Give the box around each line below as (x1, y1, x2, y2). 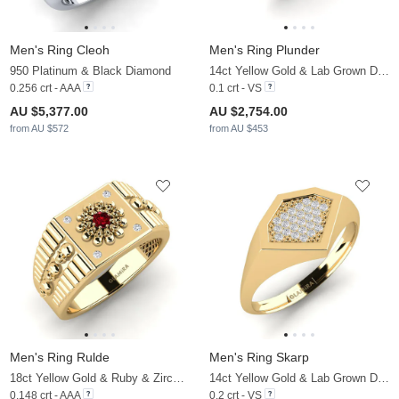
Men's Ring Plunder (209, 43, 320, 58)
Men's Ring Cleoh (10, 43, 110, 58)
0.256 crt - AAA (10, 82, 80, 95)
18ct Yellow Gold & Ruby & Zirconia (173, 371, 184, 386)
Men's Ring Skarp (209, 350, 309, 365)
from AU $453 (209, 123, 268, 134)
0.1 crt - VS (209, 82, 262, 95)
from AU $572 (10, 123, 69, 134)
